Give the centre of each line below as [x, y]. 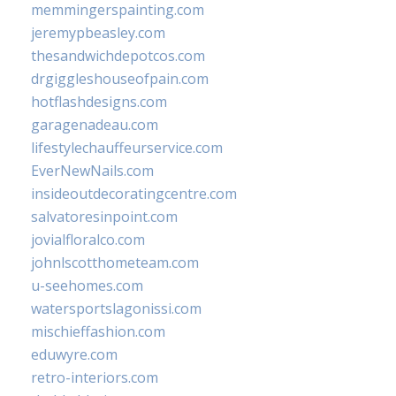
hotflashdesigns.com [99, 102]
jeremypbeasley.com [98, 33]
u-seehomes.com [87, 286]
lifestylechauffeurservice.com [127, 148]
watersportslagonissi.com [116, 308]
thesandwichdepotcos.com [118, 56]
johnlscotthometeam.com [115, 263]
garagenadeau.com [95, 125]
